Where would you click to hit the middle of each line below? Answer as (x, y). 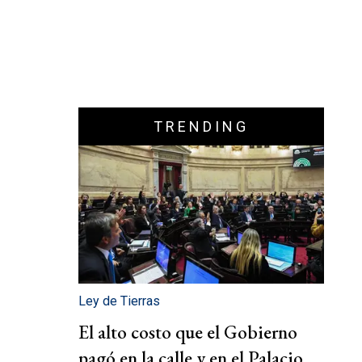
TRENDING (201, 126)
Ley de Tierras (119, 301)
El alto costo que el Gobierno (188, 333)
